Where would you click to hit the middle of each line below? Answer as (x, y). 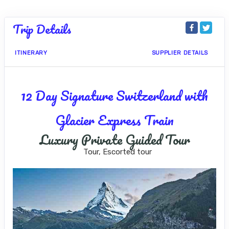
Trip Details (42, 29)
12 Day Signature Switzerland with (114, 96)
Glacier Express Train (114, 120)
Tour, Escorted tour (118, 152)
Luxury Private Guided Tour (114, 140)
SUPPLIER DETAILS (180, 53)
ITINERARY (31, 53)
